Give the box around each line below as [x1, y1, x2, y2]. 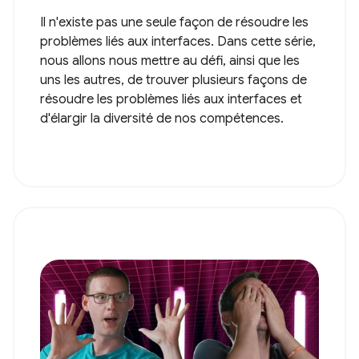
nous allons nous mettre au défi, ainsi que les [40, 53, 300, 70]
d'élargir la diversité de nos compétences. [40, 111, 284, 127]
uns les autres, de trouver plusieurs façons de [40, 72, 307, 89]
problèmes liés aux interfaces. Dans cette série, [40, 34, 316, 50]
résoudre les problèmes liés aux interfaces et [40, 91, 302, 108]
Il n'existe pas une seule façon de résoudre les [40, 14, 309, 31]
